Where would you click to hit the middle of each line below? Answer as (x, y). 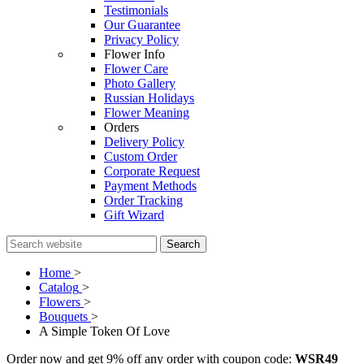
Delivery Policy (144, 141)
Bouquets (63, 316)
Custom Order (141, 156)
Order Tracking (143, 200)
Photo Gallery (140, 83)
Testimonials (136, 10)
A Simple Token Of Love (104, 331)
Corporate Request (152, 171)
